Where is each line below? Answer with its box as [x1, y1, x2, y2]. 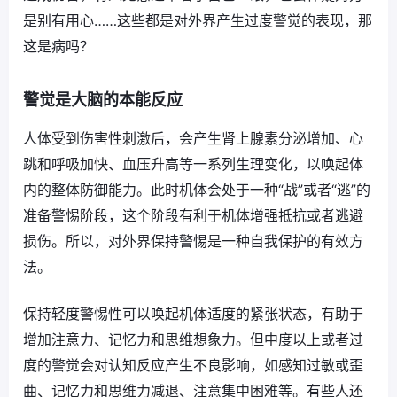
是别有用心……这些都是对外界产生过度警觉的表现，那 [23, 12, 372, 30]
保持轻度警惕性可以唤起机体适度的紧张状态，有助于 [23, 305, 363, 323]
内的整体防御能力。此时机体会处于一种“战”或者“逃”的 [23, 181, 370, 199]
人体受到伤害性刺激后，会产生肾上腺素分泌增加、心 [23, 129, 363, 148]
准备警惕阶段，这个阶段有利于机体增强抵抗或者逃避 [23, 206, 363, 225]
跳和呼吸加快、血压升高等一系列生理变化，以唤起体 [23, 155, 363, 174]
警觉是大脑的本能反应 [23, 90, 183, 110]
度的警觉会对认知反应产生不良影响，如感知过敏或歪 [23, 356, 363, 375]
